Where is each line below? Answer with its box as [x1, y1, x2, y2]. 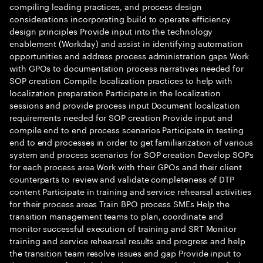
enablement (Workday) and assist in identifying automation [9, 36, 244, 49]
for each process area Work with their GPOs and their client [9, 160, 242, 173]
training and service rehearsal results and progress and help [9, 234, 245, 247]
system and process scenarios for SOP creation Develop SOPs [9, 147, 254, 160]
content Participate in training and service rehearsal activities [9, 184, 251, 197]
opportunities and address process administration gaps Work [9, 49, 249, 62]
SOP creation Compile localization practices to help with [9, 73, 233, 86]
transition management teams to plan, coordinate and [9, 209, 224, 222]
